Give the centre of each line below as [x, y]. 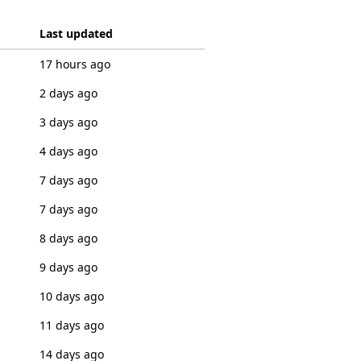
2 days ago [68, 93]
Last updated [76, 33]
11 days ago [71, 325]
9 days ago [68, 267]
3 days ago [68, 122]
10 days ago [71, 296]
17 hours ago [75, 64]
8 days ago [68, 238]
